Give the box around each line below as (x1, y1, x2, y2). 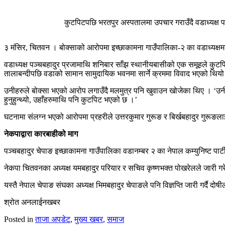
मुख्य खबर (74, 214, 103, 223)
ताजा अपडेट (35, 214, 70, 223)
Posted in (4, 214, 35, 223)
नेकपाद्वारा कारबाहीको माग (4, 129, 78, 138)
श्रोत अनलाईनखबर (4, 197, 60, 206)
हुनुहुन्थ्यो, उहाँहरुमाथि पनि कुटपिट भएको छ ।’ (4, 95, 137, 104)
